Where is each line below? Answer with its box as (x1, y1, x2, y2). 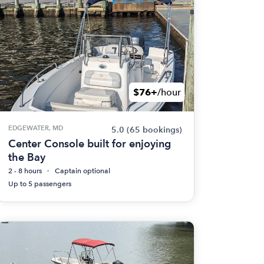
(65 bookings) (126, 125, 182, 135)
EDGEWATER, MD (8, 124, 63, 132)
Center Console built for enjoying (8, 137, 171, 150)
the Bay (8, 151, 45, 163)
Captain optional (54, 167, 110, 175)
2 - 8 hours (8, 167, 42, 175)
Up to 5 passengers (8, 180, 71, 188)
